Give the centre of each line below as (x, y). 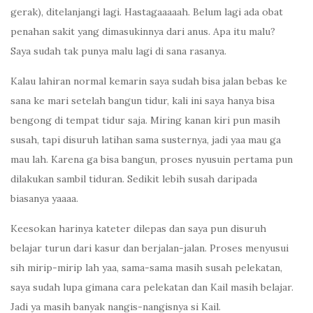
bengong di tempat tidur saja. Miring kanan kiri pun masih (145, 121)
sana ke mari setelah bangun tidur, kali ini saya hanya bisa (143, 101)
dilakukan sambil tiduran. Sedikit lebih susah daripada (134, 179)
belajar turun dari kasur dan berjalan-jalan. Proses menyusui (150, 248)
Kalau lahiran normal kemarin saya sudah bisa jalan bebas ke (149, 81)
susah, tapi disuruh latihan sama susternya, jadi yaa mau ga (146, 140)
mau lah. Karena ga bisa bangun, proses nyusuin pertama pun (152, 160)
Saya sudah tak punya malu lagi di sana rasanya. (118, 51)
